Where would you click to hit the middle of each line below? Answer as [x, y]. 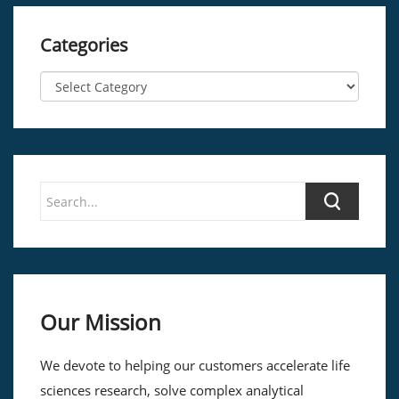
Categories [84, 45]
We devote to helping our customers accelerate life [195, 365]
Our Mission [101, 322]
